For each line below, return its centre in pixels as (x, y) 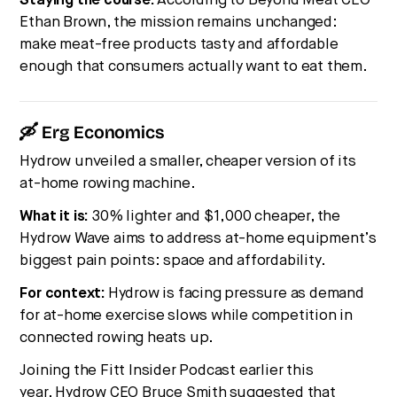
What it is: (54, 216)
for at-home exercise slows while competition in (187, 315)
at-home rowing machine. (108, 183)
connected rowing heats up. (117, 338)
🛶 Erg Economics (92, 133)
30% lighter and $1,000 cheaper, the (215, 216)
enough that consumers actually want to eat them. (194, 66)
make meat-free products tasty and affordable (179, 44)
